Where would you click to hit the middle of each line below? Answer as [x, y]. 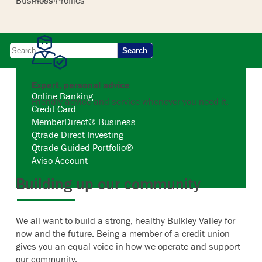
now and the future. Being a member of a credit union [123, 234]
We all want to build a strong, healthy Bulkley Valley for [126, 221]
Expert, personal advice [81, 85]
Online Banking [63, 96]
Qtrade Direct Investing [78, 135]
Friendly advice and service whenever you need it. [130, 101]
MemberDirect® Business [84, 122]
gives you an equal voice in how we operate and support [128, 247]
